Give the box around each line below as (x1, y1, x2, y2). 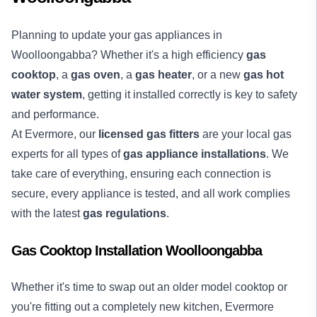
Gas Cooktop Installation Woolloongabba (11, 243, 262, 258)
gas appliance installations (123, 148, 266, 160)
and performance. (11, 108, 102, 120)
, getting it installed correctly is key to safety (82, 88, 297, 100)
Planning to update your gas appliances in (11, 29, 222, 41)
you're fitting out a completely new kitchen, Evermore (11, 301, 274, 313)
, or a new (192, 69, 243, 81)
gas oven (71, 69, 120, 81)
